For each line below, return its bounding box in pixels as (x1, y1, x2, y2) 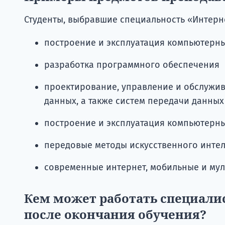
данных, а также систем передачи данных (44, 95, 224, 106)
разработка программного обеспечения (44, 59, 219, 70)
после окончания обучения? (24, 205, 206, 222)
